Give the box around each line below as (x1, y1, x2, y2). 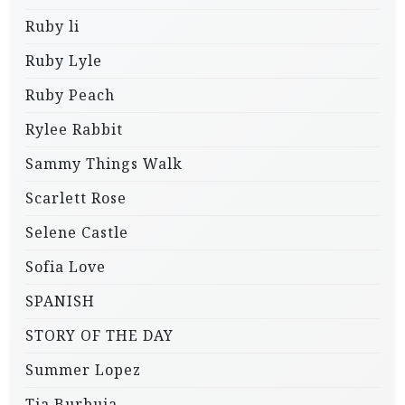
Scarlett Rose (25, 187, 127, 208)
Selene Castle (25, 221, 128, 242)
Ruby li (25, 15, 80, 36)
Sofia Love (25, 256, 106, 277)
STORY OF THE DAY (25, 325, 174, 345)
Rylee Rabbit (25, 118, 123, 139)
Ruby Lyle (25, 50, 102, 71)
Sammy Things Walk (25, 153, 183, 174)
